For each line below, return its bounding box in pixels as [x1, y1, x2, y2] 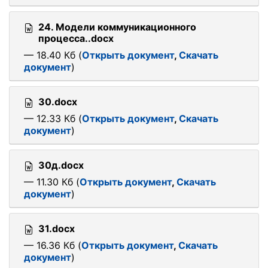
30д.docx [38, 159, 84, 171]
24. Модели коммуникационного [38, 21, 196, 33]
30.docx [38, 96, 77, 108]
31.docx [38, 223, 75, 234]
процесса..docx [38, 32, 114, 44]
